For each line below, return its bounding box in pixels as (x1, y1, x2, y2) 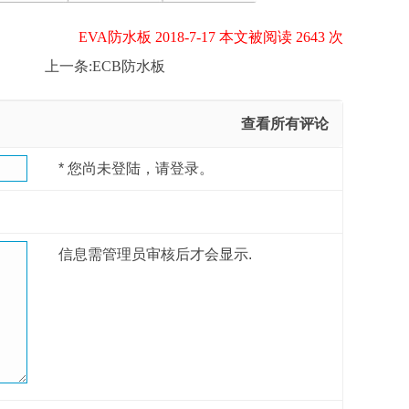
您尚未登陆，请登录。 (64, 160, 215, 176)
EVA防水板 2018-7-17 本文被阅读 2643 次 (79, 28, 343, 45)
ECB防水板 (92, 58, 165, 74)
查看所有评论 (241, 115, 329, 131)
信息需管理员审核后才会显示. (58, 246, 253, 262)
